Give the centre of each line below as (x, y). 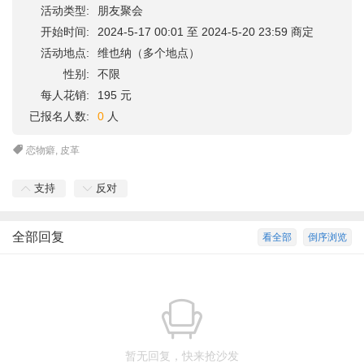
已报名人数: (59, 117)
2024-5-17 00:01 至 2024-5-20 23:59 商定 (206, 32)
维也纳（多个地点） (149, 53)
